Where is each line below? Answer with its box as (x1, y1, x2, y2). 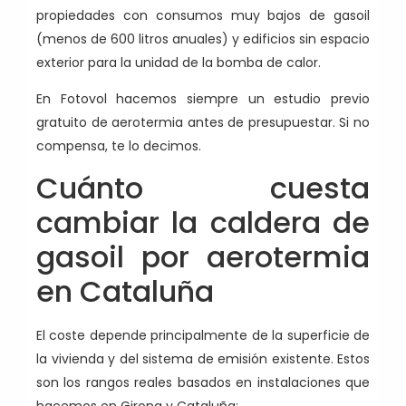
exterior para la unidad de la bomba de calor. (36, 53, 321, 72)
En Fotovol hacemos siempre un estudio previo (36, 90, 370, 109)
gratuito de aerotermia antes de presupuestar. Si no (36, 113, 370, 132)
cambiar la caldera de (36, 201, 370, 243)
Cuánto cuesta (36, 167, 370, 208)
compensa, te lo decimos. (36, 137, 201, 156)
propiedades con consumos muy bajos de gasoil (36, 6, 370, 24)
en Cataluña (36, 270, 214, 312)
